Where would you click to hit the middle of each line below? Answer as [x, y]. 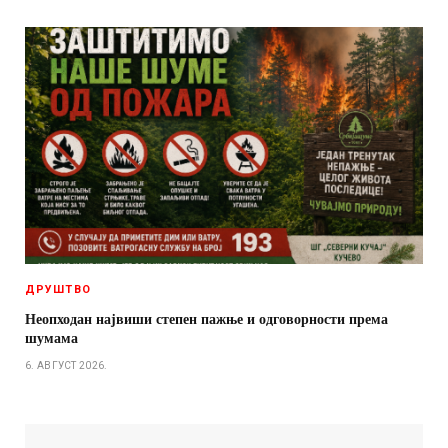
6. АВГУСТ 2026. [66, 366]
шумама [51, 338]
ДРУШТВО [58, 290]
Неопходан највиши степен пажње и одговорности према [206, 319]
